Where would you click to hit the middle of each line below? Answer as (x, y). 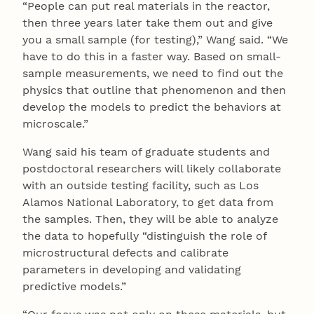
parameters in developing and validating (132, 270)
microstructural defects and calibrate (125, 253)
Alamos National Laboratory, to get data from (148, 203)
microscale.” (55, 124)
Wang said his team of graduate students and (146, 152)
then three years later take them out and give (148, 23)
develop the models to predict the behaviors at (152, 107)
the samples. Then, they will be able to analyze (150, 219)
